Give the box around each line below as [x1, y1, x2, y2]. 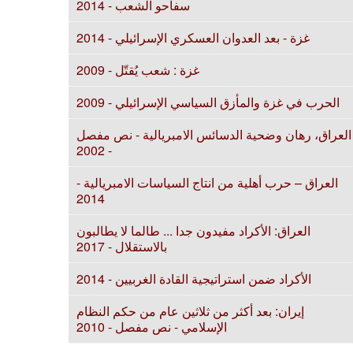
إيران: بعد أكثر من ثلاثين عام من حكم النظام [76, 302, 304, 320]
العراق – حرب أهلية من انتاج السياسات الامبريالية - [76, 173, 338, 191]
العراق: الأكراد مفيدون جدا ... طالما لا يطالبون [76, 221, 310, 240]
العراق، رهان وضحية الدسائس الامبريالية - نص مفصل [76, 125, 351, 143]
